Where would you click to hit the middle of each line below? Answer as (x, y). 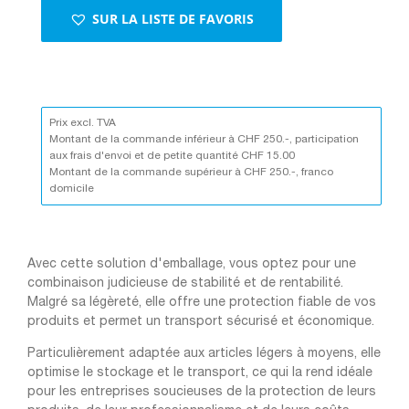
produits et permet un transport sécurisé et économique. (201, 321)
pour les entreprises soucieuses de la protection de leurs (202, 392)
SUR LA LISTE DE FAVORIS (173, 19)
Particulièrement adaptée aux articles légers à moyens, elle (204, 353)
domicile (72, 188)
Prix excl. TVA (83, 122)
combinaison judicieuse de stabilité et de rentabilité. (185, 283)
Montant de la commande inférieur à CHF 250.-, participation (204, 139)
